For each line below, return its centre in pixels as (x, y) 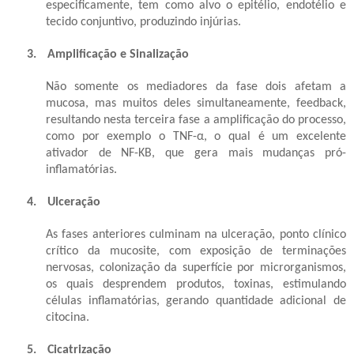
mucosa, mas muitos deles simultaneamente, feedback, (196, 103)
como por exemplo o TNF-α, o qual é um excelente (196, 136)
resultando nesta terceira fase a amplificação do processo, (196, 120)
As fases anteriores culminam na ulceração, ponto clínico (196, 234)
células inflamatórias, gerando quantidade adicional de (196, 301)
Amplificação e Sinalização (118, 54)
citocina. (68, 317)
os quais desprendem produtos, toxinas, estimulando (196, 284)
